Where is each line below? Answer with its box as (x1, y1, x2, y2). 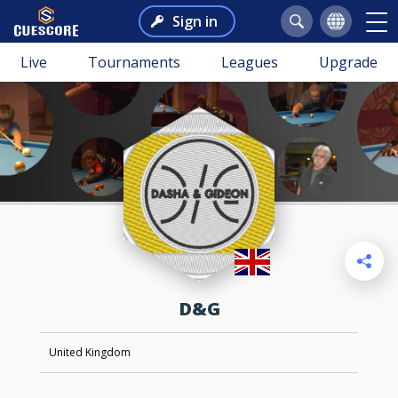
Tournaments (88, 52, 180, 72)
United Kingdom (48, 345, 131, 361)
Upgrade (319, 52, 378, 72)
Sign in (171, 12, 218, 31)
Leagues (221, 52, 278, 72)
